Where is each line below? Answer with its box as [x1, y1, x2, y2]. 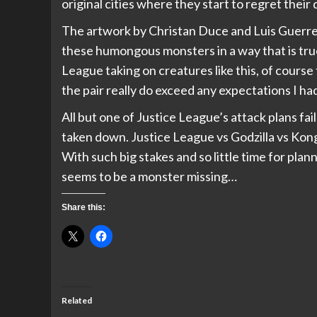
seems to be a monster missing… [62, 168, 237, 185]
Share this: [62, 202, 105, 213]
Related [62, 295, 92, 306]
